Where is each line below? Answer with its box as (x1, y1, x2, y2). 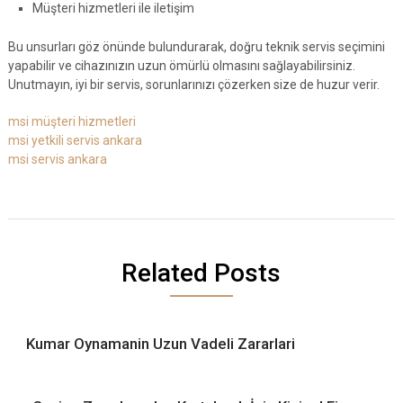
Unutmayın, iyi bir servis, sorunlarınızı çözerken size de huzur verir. (7, 76, 380, 92)
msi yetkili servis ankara (7, 132, 142, 148)
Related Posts (121, 257, 282, 288)
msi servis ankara (7, 151, 107, 166)
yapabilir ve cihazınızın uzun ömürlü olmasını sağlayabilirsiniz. (7, 58, 355, 73)
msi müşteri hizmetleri (7, 113, 136, 129)
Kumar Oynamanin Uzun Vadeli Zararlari (25, 334, 295, 353)
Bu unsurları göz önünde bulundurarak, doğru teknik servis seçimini (7, 39, 385, 54)
